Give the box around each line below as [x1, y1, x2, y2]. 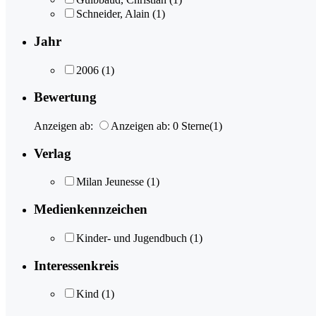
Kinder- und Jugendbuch [76, 231, 187, 244]
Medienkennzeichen [34, 202, 147, 217]
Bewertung [34, 90, 97, 105]
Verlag [34, 145, 71, 161]
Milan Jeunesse [76, 176, 144, 188]
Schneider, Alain [76, 8, 150, 20]
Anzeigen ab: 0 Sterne [111, 119, 209, 132]
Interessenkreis [34, 257, 119, 273]
